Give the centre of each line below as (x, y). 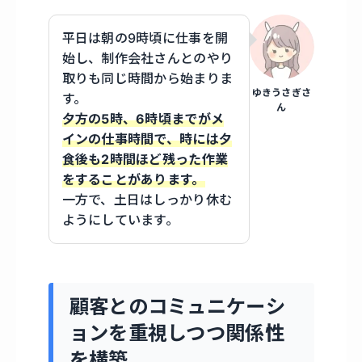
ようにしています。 (120, 220)
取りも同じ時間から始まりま (147, 79)
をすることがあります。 (133, 180)
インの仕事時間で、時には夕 (147, 139)
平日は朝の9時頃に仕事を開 (145, 38)
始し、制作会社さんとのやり (147, 59)
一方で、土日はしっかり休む (147, 200)
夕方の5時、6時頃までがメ (143, 119)
